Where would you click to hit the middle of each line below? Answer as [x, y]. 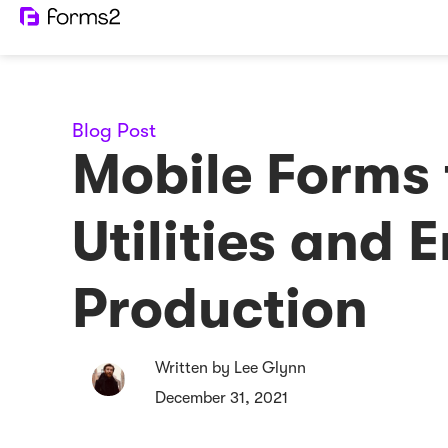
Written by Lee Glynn [231, 367]
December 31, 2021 [222, 397]
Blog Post [114, 130]
